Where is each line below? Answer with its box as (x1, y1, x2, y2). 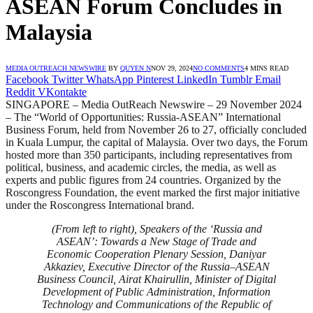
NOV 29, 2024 (151, 64, 193, 72)
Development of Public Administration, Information (43, 285, 270, 298)
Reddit (6, 85, 35, 98)
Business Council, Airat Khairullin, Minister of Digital (37, 272, 276, 285)
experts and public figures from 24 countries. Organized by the (6, 173, 281, 186)
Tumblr (220, 73, 252, 85)
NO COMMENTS (193, 64, 245, 72)
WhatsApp (86, 73, 133, 85)
